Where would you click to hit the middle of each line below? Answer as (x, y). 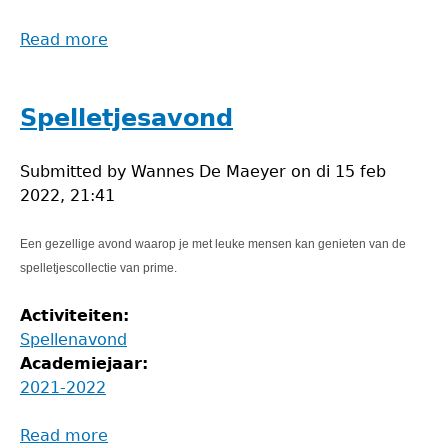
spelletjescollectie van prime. (98, 268)
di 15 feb (351, 171)
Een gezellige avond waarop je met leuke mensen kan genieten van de (213, 244)
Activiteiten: (77, 315)
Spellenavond (73, 339)
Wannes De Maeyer (208, 171)
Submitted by (75, 171)
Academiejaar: (87, 363)
